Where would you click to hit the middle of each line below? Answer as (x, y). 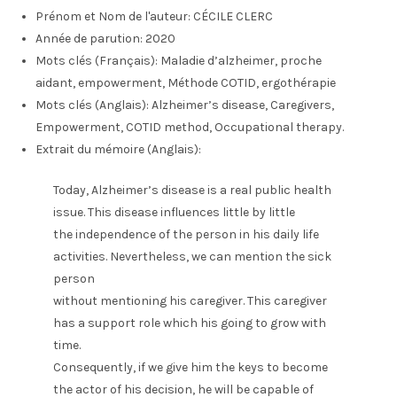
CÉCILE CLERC (232, 16)
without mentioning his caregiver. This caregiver (190, 301)
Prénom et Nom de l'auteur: (113, 16)
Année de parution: (89, 39)
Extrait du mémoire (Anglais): (118, 149)
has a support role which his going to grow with (190, 323)
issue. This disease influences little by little (174, 212)
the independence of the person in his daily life (186, 234)
